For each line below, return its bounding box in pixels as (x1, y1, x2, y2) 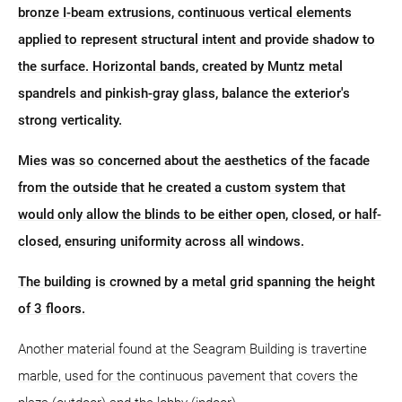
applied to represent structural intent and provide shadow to (18, 31, 375, 48)
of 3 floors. (18, 301, 85, 318)
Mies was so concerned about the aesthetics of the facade (18, 153, 370, 170)
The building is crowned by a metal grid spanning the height (18, 274, 375, 291)
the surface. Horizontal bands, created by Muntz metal (18, 58, 343, 75)
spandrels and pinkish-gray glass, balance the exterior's (18, 85, 350, 102)
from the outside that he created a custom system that (18, 179, 345, 197)
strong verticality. (18, 112, 122, 129)
